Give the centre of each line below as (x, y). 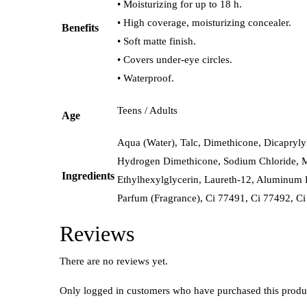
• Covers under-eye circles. (175, 60)
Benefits (80, 28)
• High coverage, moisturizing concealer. (204, 23)
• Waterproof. (146, 78)
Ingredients (88, 176)
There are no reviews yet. (114, 261)
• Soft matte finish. (157, 41)
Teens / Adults (147, 111)
